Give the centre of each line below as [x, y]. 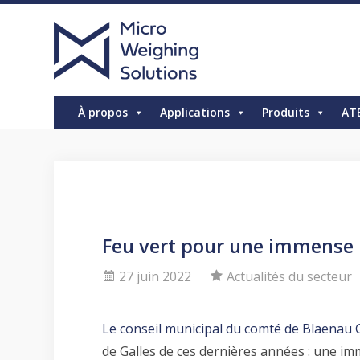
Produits [286, 112]
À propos [103, 112]
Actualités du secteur [290, 277]
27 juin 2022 [155, 277]
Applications [195, 112]
